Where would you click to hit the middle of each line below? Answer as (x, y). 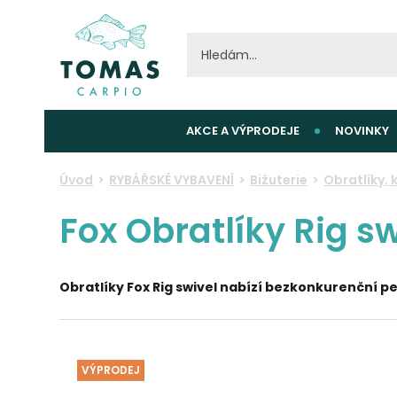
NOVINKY (362, 131)
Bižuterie (279, 180)
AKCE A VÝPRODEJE (243, 131)
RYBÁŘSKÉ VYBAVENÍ (172, 180)
